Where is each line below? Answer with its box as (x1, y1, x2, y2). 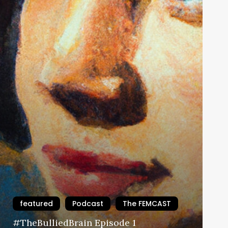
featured (20, 198, 53, 209)
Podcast (72, 198, 103, 209)
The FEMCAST (123, 198, 171, 209)
